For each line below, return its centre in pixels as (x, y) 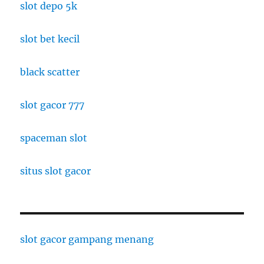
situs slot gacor (56, 171)
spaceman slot (54, 138)
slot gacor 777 (52, 105)
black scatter (50, 72)
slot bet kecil (50, 39)
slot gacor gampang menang (87, 240)
